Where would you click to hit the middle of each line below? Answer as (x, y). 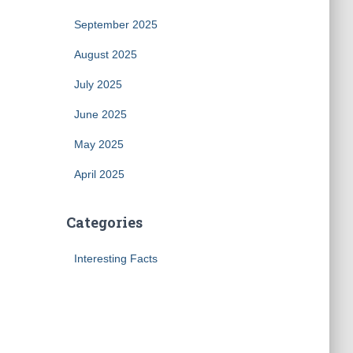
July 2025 (98, 84)
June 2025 (100, 114)
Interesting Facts (115, 258)
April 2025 (99, 174)
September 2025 (115, 24)
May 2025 (98, 144)
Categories (104, 222)
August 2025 (105, 54)
